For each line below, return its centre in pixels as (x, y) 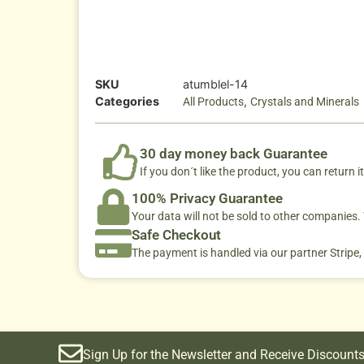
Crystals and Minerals (305, 102)
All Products (213, 102)
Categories (127, 102)
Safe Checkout (176, 235)
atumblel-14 (215, 84)
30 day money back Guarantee (234, 154)
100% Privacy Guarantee (207, 199)
